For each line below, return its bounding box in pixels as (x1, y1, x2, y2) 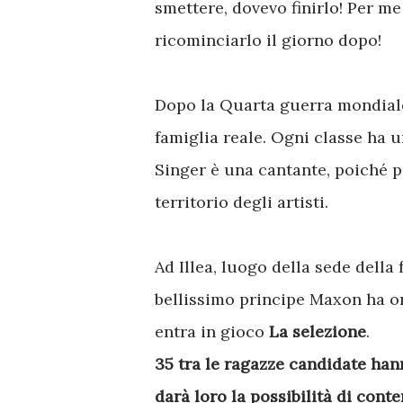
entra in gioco (155, 321, 269, 342)
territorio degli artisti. (155, 192, 328, 212)
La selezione (269, 321, 366, 342)
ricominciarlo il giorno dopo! (155, 30, 386, 50)
